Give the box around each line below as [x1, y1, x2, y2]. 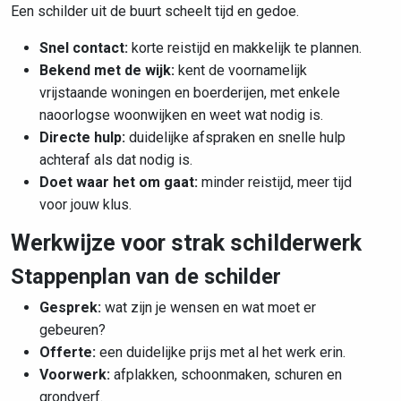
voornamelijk [228, 62, 307, 79]
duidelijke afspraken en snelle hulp [125, 129, 346, 146]
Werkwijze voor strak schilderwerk [11, 230, 362, 256]
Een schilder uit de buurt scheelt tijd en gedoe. [11, 3, 299, 20]
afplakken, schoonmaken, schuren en [110, 366, 342, 383]
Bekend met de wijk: [39, 62, 175, 79]
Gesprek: [39, 299, 101, 316]
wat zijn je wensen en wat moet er [101, 299, 316, 316]
